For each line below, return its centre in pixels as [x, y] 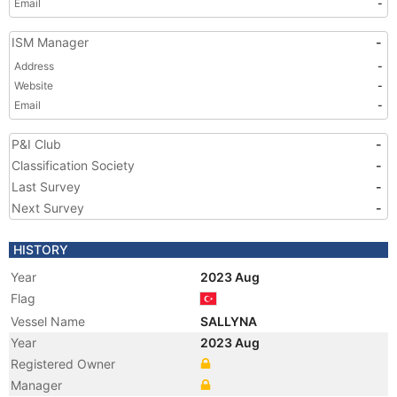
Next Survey [48, 208]
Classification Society [73, 165]
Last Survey [46, 187]
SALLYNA [230, 321]
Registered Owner [63, 364]
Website [34, 86]
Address [34, 66]
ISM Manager [50, 42]
